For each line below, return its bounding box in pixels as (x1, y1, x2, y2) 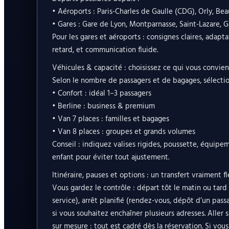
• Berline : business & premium (52, 100, 155, 113)
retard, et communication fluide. (52, 44, 158, 57)
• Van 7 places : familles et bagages (52, 113, 169, 126)
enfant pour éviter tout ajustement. (52, 151, 169, 164)
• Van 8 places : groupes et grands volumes (52, 126, 195, 139)
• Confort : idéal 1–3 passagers (52, 87, 151, 100)
